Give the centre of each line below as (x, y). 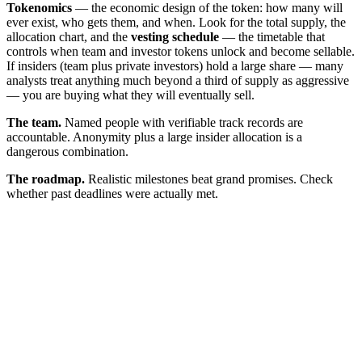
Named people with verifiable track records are (182, 123)
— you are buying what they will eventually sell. (130, 95)
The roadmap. (46, 179)
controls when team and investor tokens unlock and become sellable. (181, 52)
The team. (34, 123)
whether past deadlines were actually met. (112, 194)
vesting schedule (175, 37)
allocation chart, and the (69, 37)
